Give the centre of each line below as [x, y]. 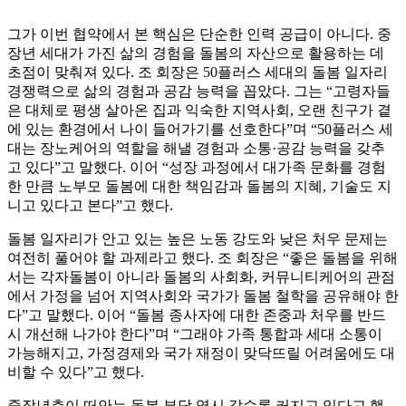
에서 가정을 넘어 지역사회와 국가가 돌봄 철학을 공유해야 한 [203, 296]
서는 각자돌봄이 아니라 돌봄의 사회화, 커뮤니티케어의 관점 [201, 277]
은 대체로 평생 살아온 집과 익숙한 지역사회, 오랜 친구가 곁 [199, 111]
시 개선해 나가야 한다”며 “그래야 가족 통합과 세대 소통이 [195, 334]
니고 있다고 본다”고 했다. [90, 206]
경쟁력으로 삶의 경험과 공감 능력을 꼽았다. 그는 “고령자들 [199, 92]
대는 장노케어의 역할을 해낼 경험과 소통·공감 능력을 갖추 [196, 149]
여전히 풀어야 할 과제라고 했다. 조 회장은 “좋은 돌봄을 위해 [203, 258]
